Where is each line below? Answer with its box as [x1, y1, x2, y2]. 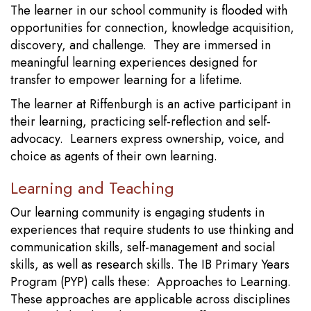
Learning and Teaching [10, 176, 174, 200]
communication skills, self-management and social [10, 238, 275, 256]
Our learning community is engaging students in [10, 203, 264, 221]
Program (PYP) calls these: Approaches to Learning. [10, 273, 294, 291]
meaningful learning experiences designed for [10, 53, 258, 72]
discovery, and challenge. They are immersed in [10, 36, 271, 54]
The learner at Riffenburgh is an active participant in [10, 95, 291, 113]
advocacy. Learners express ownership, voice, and [10, 130, 284, 148]
